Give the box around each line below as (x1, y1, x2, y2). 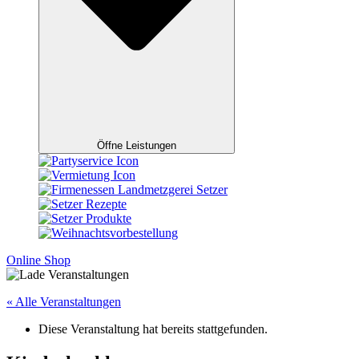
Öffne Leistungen (97, 139, 176, 152)
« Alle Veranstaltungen (6, 295, 121, 309)
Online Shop (6, 253, 71, 268)
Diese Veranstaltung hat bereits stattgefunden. (38, 322, 268, 337)
